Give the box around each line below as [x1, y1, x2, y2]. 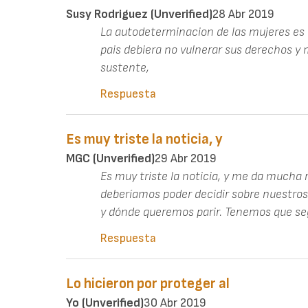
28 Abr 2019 [212, 6, 274, 21]
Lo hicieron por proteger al [66, 274, 230, 292]
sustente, [100, 60, 149, 75]
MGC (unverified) [66, 151, 155, 166]
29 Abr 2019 [155, 151, 217, 166]
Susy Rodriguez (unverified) [66, 6, 212, 21]
